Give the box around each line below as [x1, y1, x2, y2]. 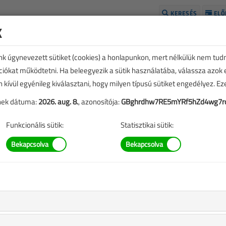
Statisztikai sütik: [121, 120, 174, 130]
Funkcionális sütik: [6, 120, 64, 130]
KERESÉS [168, 9, 197, 18]
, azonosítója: [78, 96, 121, 107]
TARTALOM [130, 175, 161, 186]
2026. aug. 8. [38, 96, 78, 107]
